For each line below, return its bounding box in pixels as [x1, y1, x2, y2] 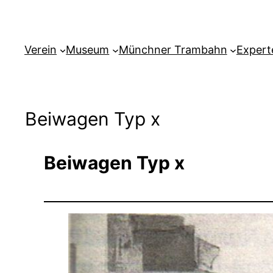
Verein [24, 43, 57, 57]
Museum [66, 43, 110, 57]
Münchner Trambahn [118, 43, 227, 57]
